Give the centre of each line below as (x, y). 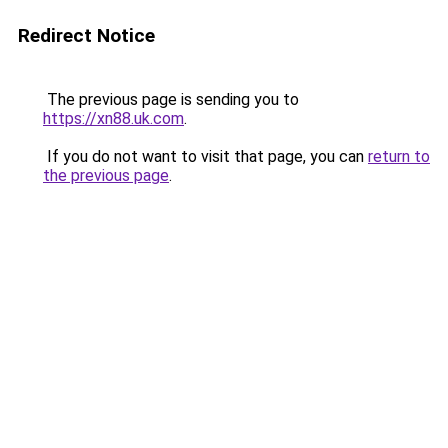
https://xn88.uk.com (113, 118)
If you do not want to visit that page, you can (205, 156)
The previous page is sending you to (171, 99)
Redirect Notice (86, 35)
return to (399, 156)
